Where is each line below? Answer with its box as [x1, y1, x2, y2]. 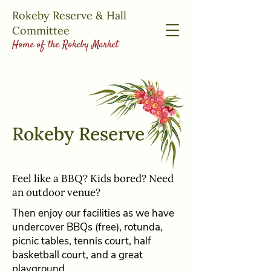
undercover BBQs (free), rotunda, [12, 220, 163, 234]
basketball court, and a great [12, 248, 143, 262]
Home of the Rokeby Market [12, 38, 119, 52]
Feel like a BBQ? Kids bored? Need [12, 172, 174, 185]
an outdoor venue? [12, 186, 100, 199]
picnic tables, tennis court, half [12, 234, 151, 248]
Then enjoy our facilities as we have [12, 206, 174, 220]
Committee [12, 24, 70, 38]
